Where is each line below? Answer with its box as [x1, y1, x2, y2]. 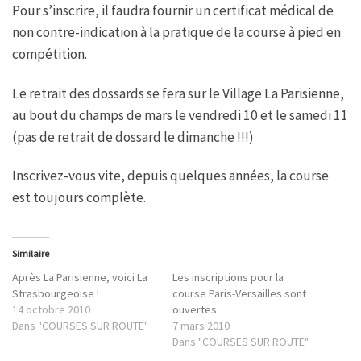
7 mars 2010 [172, 318, 230, 334]
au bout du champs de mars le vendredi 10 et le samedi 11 [12, 106, 348, 124]
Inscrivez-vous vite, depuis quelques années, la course [12, 167, 329, 185]
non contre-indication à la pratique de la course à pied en [12, 23, 341, 41]
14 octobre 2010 [12, 302, 90, 317]
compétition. [12, 44, 87, 63]
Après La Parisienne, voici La [12, 270, 147, 285]
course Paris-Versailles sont [172, 286, 306, 301]
